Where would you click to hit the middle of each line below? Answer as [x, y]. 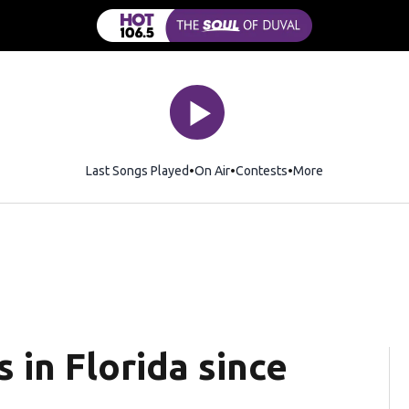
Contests [262, 170]
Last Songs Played [137, 170]
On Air [212, 170]
